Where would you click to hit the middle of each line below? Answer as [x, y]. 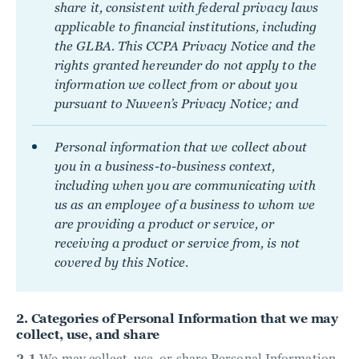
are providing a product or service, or [165, 224]
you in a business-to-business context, [165, 166]
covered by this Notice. [122, 262]
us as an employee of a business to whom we [185, 205]
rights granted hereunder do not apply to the [186, 65]
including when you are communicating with [185, 186]
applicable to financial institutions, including [186, 27]
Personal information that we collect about [181, 147]
